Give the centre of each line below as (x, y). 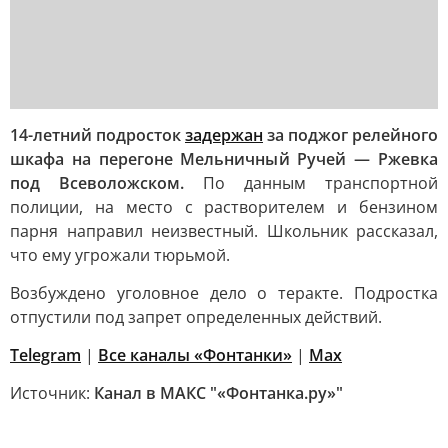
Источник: (52, 393)
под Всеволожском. (97, 183)
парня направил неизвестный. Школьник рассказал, (224, 231)
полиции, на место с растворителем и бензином (224, 207)
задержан (224, 135)
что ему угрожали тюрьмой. (120, 255)
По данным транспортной (311, 183)
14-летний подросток (97, 135)
